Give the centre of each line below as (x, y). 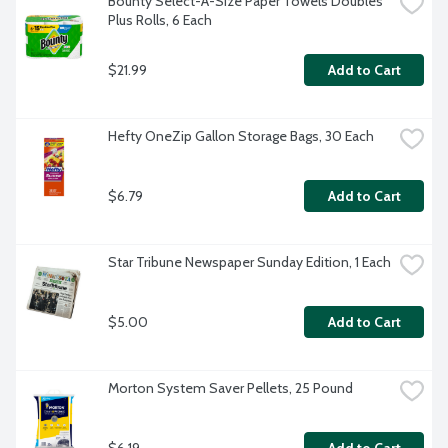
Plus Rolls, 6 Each (160, 20)
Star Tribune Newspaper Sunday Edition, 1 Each (249, 262)
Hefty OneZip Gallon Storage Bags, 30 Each (241, 136)
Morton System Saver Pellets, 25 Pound (230, 388)
